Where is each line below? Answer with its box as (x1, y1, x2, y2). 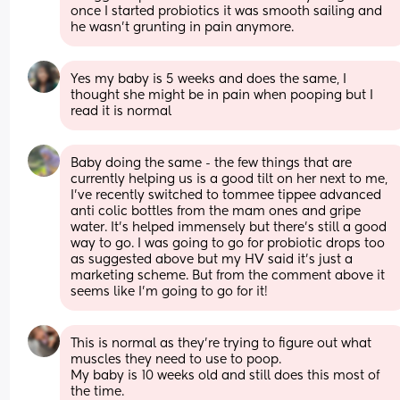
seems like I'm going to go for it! (71, 285, 269, 298)
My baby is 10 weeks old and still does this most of (71, 369, 380, 382)
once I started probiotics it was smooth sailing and (71, 4, 383, 18)
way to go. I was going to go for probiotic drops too (71, 237, 386, 250)
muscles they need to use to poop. (71, 353, 286, 366)
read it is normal (71, 104, 172, 118)
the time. (71, 385, 129, 398)
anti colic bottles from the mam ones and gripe (71, 204, 362, 218)
